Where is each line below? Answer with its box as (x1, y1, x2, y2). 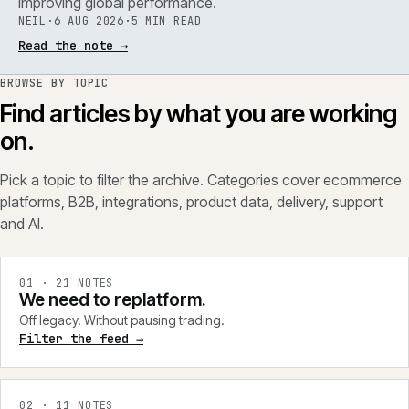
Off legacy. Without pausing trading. (19, 312, 225, 328)
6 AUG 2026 (53, 14, 124, 28)
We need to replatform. (19, 289, 206, 310)
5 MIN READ (131, 14, 202, 28)
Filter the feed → (19, 330, 143, 347)
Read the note (18, 37, 113, 54)
